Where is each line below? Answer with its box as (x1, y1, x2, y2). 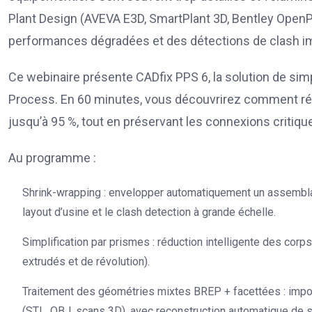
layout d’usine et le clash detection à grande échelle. (22, 205, 276, 219)
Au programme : (8, 150, 96, 165)
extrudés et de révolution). (22, 254, 150, 268)
